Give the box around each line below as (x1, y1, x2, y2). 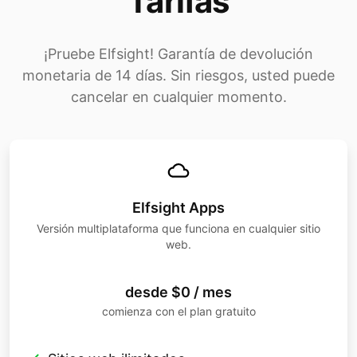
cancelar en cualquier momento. (70, 88, 287, 105)
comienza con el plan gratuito (101, 304, 256, 318)
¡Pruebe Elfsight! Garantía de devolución (44, 45, 313, 62)
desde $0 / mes (125, 283, 232, 300)
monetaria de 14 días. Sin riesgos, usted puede (22, 66, 335, 84)
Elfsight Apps (132, 198, 225, 216)
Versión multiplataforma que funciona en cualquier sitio (37, 221, 320, 235)
